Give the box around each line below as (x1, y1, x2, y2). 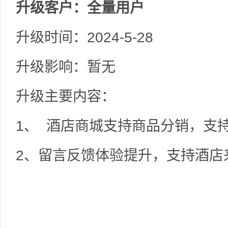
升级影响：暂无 (16, 59, 116, 75)
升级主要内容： (16, 89, 116, 104)
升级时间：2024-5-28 (16, 30, 153, 45)
